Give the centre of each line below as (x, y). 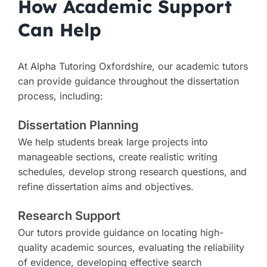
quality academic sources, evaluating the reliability (131, 248)
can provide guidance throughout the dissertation (128, 81)
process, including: (60, 96)
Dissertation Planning (78, 125)
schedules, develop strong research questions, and (132, 172)
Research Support (69, 216)
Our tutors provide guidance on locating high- (120, 233)
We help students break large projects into (113, 142)
